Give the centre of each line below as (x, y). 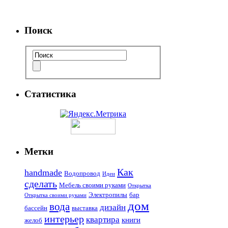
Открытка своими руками (55, 195)
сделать (41, 184)
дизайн (113, 208)
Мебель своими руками (92, 185)
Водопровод (82, 174)
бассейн (36, 208)
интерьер (64, 219)
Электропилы (108, 195)
